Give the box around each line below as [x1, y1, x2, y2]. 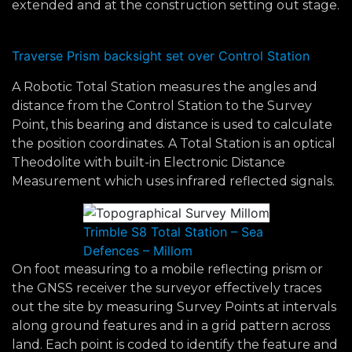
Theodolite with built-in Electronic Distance [12, 155, 285, 170]
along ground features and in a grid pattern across [12, 318, 330, 333]
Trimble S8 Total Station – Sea [82, 224, 263, 240]
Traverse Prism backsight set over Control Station [12, 48, 310, 64]
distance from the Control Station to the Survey [12, 98, 312, 113]
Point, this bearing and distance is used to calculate [12, 117, 332, 132]
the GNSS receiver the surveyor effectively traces [12, 280, 321, 295]
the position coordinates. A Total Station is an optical [12, 136, 335, 151]
